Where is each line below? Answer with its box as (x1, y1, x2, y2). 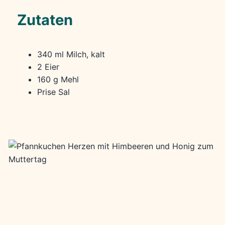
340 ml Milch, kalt (37, 49, 105, 59)
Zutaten (17, 11, 73, 29)
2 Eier (37, 61, 59, 72)
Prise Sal (37, 86, 70, 97)
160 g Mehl (37, 74, 79, 84)
